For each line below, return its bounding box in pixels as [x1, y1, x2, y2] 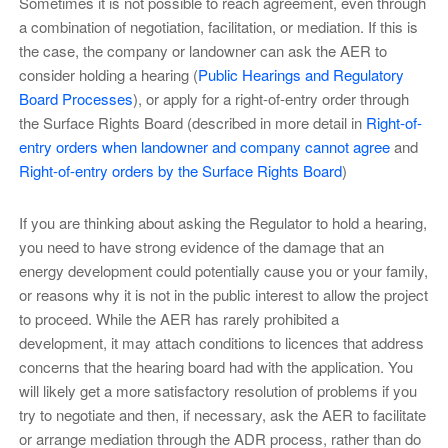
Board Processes [18, 87, 133, 109]
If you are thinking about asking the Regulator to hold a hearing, [18, 211, 427, 233]
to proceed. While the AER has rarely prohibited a [18, 307, 339, 329]
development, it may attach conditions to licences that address [18, 331, 424, 353]
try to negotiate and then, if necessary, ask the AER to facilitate [18, 403, 426, 425]
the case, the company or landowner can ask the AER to [18, 39, 387, 61]
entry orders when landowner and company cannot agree [18, 135, 390, 157]
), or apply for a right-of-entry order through [132, 87, 409, 109]
